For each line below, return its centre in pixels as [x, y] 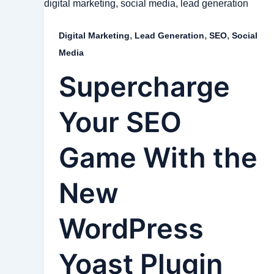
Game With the [158, 157]
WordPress [131, 228]
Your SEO [120, 122]
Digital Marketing [94, 35]
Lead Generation [169, 35]
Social [245, 35]
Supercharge [144, 86]
